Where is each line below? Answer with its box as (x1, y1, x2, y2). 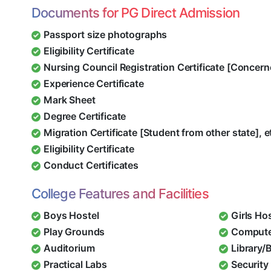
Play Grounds (44, 226, 105, 238)
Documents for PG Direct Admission (31, 5, 240, 21)
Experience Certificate (44, 77, 144, 90)
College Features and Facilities (31, 186, 209, 202)
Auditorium (44, 242, 95, 255)
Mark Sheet (44, 94, 96, 106)
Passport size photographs (44, 28, 168, 41)
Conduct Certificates (44, 159, 139, 172)
